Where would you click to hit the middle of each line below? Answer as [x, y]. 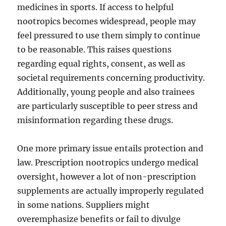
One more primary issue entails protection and [110, 148]
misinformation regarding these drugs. [95, 120]
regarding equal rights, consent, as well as [101, 64]
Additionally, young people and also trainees [106, 92]
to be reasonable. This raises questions [95, 49]
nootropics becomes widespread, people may [107, 21]
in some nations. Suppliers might [84, 205]
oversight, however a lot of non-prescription [107, 177]
